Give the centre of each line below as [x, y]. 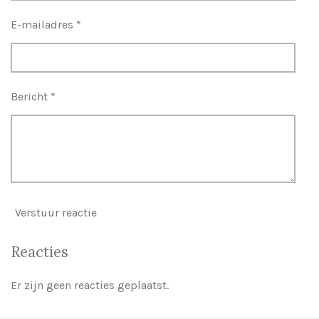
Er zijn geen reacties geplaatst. [90, 286]
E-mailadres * [46, 25]
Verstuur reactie [56, 212]
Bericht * [33, 97]
